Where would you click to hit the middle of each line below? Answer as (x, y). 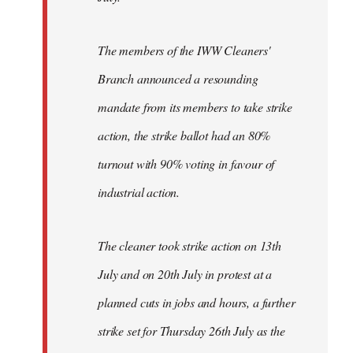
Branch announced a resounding (178, 78)
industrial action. (139, 191)
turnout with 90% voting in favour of (186, 163)
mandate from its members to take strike (195, 106)
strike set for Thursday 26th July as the (191, 330)
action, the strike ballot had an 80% (184, 135)
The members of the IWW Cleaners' (184, 50)
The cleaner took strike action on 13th (190, 245)
